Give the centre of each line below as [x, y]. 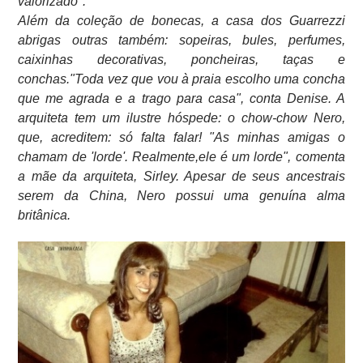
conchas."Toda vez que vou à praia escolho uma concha [181, 79]
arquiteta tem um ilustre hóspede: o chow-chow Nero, [181, 117]
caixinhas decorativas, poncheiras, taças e [181, 59]
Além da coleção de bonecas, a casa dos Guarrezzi [181, 20]
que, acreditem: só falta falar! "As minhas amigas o [181, 137]
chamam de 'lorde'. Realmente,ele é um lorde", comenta [181, 156]
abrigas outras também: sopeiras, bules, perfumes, [181, 40]
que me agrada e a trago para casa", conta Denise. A [181, 98]
